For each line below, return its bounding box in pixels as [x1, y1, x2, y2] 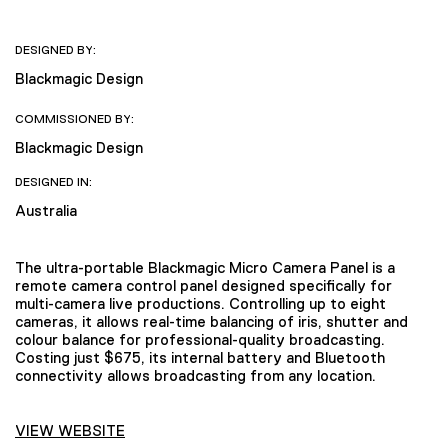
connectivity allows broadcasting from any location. [15, 367, 376, 385]
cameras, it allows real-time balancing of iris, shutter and [15, 313, 408, 331]
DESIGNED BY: [15, 42, 96, 57]
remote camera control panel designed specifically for [15, 277, 392, 295]
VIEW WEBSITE [15, 422, 125, 440]
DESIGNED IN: [15, 175, 92, 190]
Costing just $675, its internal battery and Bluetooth [15, 349, 385, 367]
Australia [15, 202, 77, 220]
